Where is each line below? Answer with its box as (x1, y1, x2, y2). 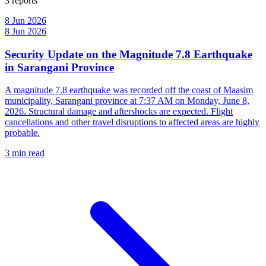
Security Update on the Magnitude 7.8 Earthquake (5, 47, 252, 61)
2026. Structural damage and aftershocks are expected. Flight (5, 106, 233, 117)
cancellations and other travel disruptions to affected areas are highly (5, 117, 259, 128)
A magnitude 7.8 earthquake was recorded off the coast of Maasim (5, 85, 253, 96)
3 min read (5, 148, 45, 159)
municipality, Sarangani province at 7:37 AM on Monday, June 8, (5, 96, 249, 106)
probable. (5, 128, 40, 138)
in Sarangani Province (5, 61, 114, 74)
